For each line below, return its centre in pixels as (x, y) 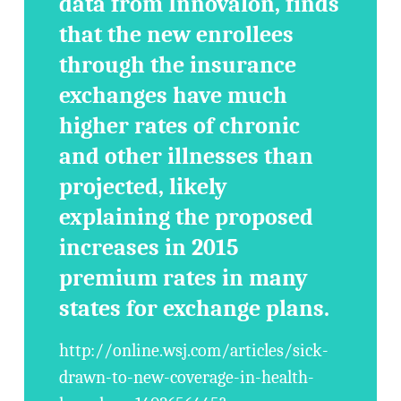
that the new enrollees (177, 35)
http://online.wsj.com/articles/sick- (194, 350)
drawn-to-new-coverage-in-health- (187, 377)
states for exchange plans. (195, 309)
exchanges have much (174, 96)
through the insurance (178, 65)
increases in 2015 (149, 248)
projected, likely (144, 187)
